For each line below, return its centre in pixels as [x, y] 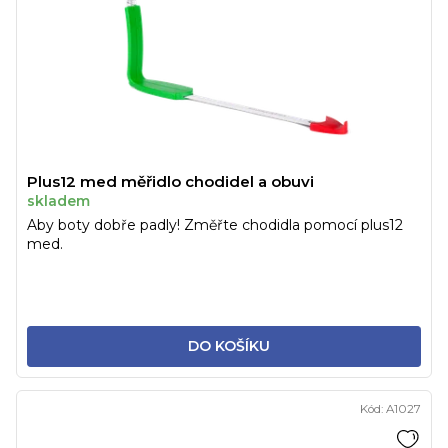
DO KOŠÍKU [228, 346]
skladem [58, 201]
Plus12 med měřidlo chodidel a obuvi [170, 182]
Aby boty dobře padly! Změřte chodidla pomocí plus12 [215, 225]
